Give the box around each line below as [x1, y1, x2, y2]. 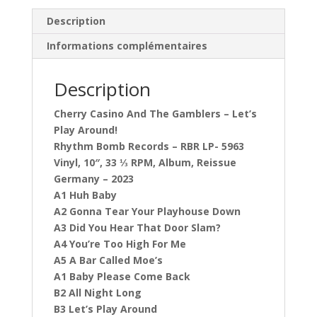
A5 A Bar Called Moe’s [53, 253, 163, 267]
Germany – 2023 [53, 172, 134, 185]
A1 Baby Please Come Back [53, 270, 190, 283]
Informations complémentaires [46, 39, 207, 52]
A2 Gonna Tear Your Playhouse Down [53, 204, 241, 218]
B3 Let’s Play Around [53, 302, 157, 316]
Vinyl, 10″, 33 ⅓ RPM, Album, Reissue [53, 156, 236, 169]
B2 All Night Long [53, 286, 142, 299]
